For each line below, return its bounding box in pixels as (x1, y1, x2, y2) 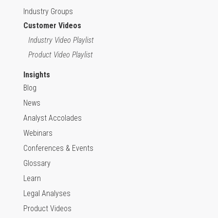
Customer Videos (23, 20, 81, 30)
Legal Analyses (23, 188, 71, 198)
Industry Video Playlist (28, 35, 94, 45)
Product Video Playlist (28, 50, 93, 59)
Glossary (23, 158, 51, 168)
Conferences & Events (23, 143, 93, 153)
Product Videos (23, 203, 72, 213)
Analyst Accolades (23, 113, 82, 123)
